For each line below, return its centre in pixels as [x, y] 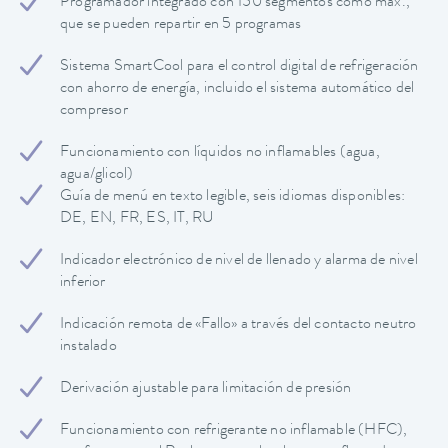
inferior [83, 283]
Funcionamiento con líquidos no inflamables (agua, [220, 153]
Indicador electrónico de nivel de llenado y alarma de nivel [239, 261]
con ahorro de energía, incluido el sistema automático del [237, 89]
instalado [88, 347]
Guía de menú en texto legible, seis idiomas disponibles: [233, 197]
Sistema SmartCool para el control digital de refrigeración [239, 67]
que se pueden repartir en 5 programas [181, 25]
